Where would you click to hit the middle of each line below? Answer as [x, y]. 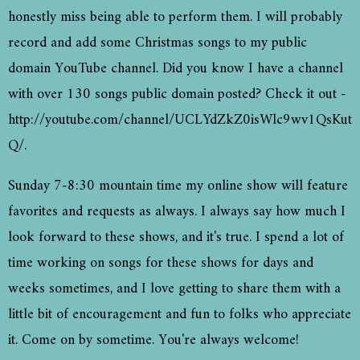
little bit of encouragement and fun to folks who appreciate [180, 315]
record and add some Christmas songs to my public [157, 43]
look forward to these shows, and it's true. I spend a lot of [176, 238]
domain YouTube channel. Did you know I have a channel [176, 69]
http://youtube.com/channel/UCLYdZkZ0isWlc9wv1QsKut [180, 121]
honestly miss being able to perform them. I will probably [175, 18]
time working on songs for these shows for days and [161, 264]
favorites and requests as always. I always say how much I [177, 212]
